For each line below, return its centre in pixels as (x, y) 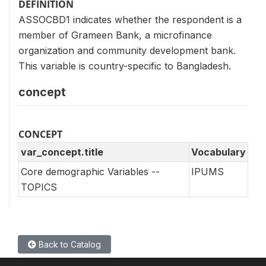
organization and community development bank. (127, 50)
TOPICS (39, 187)
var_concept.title (62, 152)
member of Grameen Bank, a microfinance (115, 35)
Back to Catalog (69, 244)
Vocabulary (218, 152)
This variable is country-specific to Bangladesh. (125, 66)
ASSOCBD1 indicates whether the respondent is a (130, 20)
